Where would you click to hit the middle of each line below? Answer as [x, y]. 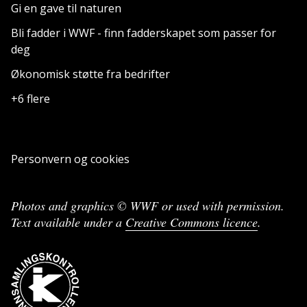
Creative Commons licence [192, 222]
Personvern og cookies [70, 159]
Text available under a [68, 222]
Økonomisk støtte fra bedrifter [90, 74]
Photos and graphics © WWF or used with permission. [148, 205]
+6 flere [30, 98]
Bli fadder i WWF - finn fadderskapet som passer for [144, 33]
